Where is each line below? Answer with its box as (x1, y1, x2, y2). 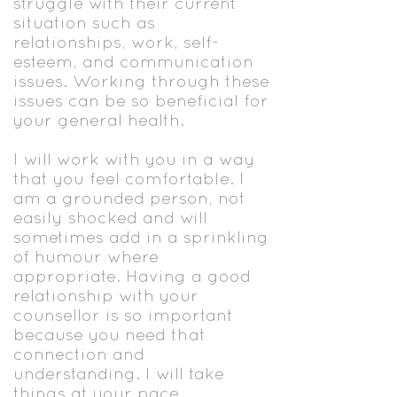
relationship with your (13, 285, 198, 305)
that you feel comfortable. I (13, 168, 245, 188)
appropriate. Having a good (13, 266, 251, 285)
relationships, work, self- (13, 32, 219, 51)
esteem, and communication (13, 51, 253, 71)
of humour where (13, 246, 159, 266)
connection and (13, 344, 144, 363)
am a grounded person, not (13, 188, 245, 207)
